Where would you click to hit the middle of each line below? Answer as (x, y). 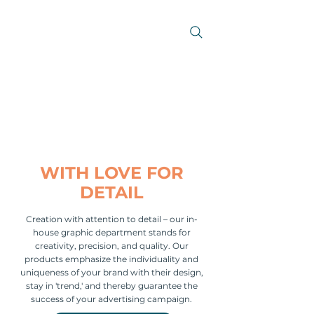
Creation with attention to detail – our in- (111, 219)
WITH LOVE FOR (111, 173)
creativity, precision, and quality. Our (111, 246)
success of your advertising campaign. (111, 299)
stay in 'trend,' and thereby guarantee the (111, 286)
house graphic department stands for (111, 232)
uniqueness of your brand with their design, (111, 272)
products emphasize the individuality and (111, 259)
